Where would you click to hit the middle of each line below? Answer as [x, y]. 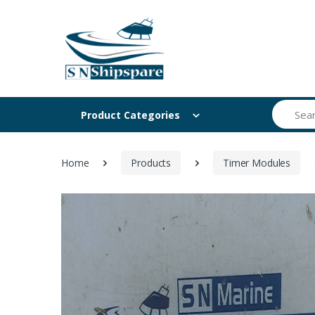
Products [151, 162]
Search [287, 107]
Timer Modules [257, 162]
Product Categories [130, 115]
